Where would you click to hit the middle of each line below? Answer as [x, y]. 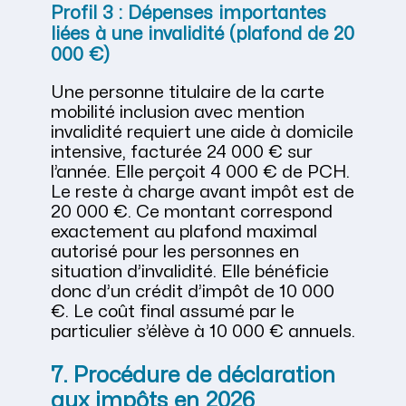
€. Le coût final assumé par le [173, 312]
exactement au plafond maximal [184, 232]
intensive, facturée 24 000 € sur [182, 153]
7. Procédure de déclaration [193, 376]
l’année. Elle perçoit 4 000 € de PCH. [200, 173]
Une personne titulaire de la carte [188, 93]
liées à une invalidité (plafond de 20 [203, 34]
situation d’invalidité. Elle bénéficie [190, 272]
